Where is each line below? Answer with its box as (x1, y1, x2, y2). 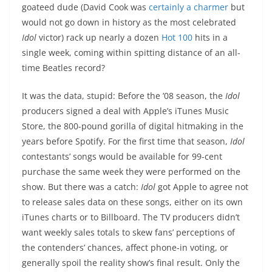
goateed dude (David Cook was (22, 1, 149, 13)
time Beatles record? (22, 62, 105, 74)
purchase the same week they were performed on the (22, 166, 240, 178)
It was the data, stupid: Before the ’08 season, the (22, 90, 225, 102)
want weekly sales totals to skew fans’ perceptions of (22, 226, 235, 239)
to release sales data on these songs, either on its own (22, 196, 243, 208)
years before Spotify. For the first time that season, (22, 135, 230, 148)
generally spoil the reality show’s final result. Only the (22, 257, 240, 269)
